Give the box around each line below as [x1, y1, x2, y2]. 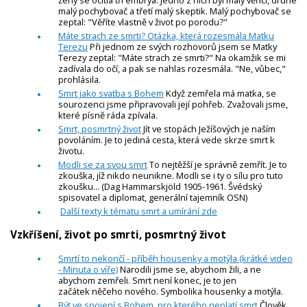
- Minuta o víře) [58, 262, 118, 275]
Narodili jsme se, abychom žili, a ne [118, 262, 261, 275]
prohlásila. [58, 73, 103, 86]
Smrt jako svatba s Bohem [58, 87, 164, 100]
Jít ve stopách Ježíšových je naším [141, 123, 275, 136]
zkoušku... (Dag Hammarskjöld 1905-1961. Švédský [58, 180, 262, 193]
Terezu [58, 40, 88, 53]
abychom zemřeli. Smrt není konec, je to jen [58, 273, 236, 286]
